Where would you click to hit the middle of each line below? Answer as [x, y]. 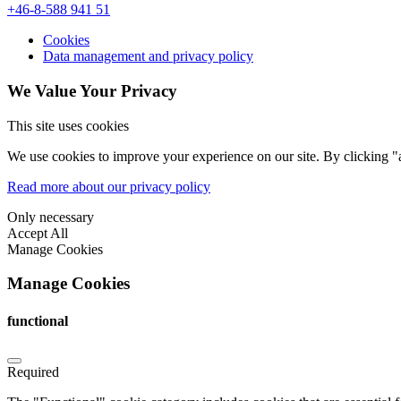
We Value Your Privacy [92, 91]
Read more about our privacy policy [109, 186]
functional [38, 320]
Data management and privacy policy [148, 56]
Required [33, 372]
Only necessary [51, 217]
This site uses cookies [68, 125]
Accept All [38, 233]
